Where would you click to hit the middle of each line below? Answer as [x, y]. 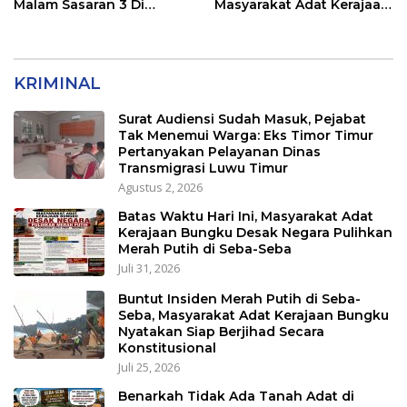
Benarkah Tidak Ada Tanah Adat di [236, 397]
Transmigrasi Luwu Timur [203, 169]
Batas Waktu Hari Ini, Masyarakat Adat [246, 217]
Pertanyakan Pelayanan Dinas [219, 152]
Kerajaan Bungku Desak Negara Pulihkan [255, 233]
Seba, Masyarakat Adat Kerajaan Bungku [253, 316]
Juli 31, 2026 [149, 268]
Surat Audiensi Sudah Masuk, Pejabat [242, 119]
